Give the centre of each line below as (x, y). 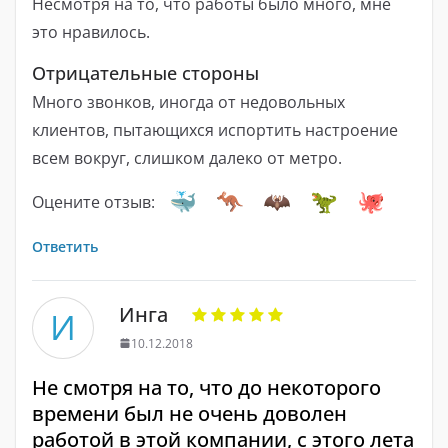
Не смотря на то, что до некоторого (206, 387)
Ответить (65, 246)
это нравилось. (91, 31)
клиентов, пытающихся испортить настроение (215, 129)
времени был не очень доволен (189, 413)
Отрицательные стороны (145, 72)
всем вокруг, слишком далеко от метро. (187, 157)
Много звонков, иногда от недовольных (188, 101)
